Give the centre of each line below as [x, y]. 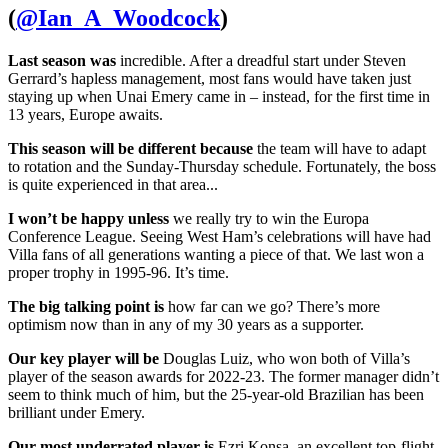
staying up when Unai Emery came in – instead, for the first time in [219, 97]
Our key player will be [83, 359]
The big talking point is [86, 307]
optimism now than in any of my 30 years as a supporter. [188, 325]
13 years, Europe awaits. [87, 115]
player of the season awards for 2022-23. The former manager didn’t [223, 377]
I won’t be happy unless [88, 219]
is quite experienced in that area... [115, 185]
